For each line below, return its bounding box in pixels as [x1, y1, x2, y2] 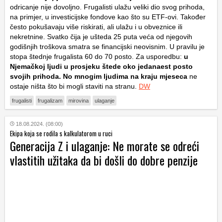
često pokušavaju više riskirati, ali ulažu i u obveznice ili [10, 22, 182, 31]
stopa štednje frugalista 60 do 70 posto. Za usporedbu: [10, 52, 182, 60]
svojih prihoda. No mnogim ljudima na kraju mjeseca [10, 72, 187, 80]
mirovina [68, 97, 89, 104]
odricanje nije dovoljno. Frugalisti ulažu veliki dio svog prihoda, [10, 2, 205, 11]
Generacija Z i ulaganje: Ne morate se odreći [10, 136, 199, 155]
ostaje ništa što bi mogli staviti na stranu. [10, 82, 139, 90]
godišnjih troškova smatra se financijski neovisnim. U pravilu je [10, 42, 205, 51]
